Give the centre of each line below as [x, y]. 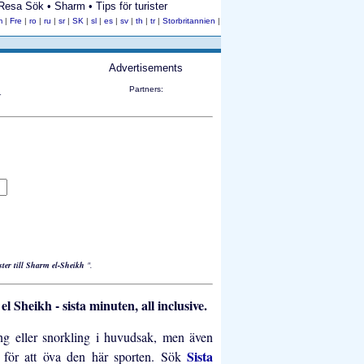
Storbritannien [190, 21]
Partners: [146, 89]
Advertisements [146, 67]
